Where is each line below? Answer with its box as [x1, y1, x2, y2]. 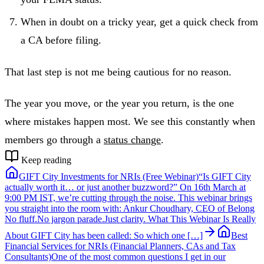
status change [104, 134, 161, 146]
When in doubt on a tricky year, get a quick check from [21, 16, 258, 28]
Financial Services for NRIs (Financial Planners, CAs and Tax [5, 241, 236, 252]
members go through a [5, 134, 104, 146]
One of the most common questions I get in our [51, 252, 226, 262]
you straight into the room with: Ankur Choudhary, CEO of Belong [5, 203, 255, 214]
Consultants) [5, 252, 51, 262]
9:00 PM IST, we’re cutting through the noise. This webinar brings [5, 193, 252, 203]
